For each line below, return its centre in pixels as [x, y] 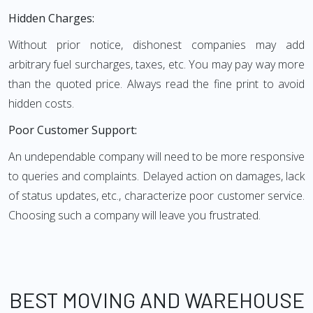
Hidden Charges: [51, 19]
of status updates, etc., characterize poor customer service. [156, 196]
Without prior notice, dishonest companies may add [156, 45]
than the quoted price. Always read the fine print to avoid [156, 84]
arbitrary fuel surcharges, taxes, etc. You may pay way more [156, 65]
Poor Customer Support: [73, 130]
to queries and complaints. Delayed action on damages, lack [156, 176]
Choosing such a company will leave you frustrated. [134, 216]
